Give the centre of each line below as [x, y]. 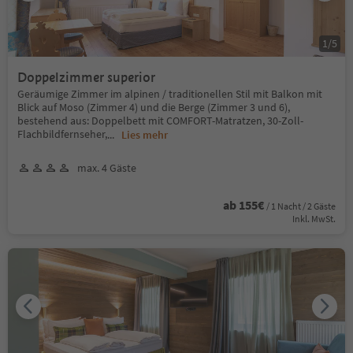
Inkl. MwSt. [314, 218]
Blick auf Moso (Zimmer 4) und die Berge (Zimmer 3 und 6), [154, 107]
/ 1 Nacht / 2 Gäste [301, 206]
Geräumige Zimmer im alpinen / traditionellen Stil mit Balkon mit [170, 93]
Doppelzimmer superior [86, 77]
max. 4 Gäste [107, 167]
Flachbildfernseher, [62, 134]
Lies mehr [145, 134]
